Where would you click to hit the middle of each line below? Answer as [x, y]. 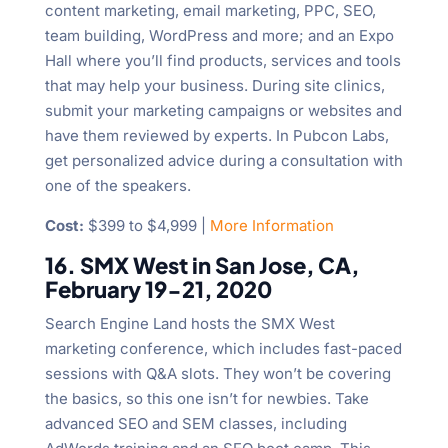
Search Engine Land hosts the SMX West [189, 324]
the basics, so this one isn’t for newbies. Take [206, 399]
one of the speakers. [117, 186]
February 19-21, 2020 [158, 289]
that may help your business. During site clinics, [214, 86]
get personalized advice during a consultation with [223, 161]
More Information [271, 226]
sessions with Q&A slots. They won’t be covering [217, 374]
